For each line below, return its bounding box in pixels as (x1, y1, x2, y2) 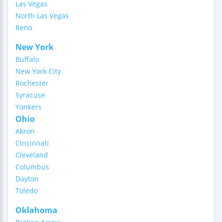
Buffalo (15, 55, 39, 64)
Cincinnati (15, 138, 49, 148)
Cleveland (15, 150, 48, 160)
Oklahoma (15, 205, 57, 216)
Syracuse (15, 90, 45, 100)
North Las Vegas (15, 11, 69, 20)
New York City (15, 66, 61, 76)
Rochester (15, 78, 49, 88)
